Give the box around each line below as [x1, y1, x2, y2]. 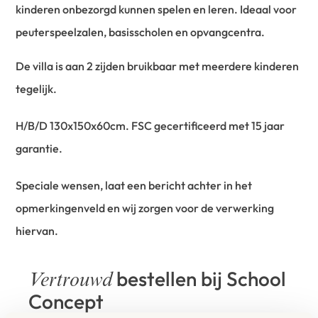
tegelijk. [16, 81, 57, 96]
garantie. [16, 141, 63, 155]
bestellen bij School [112, 265, 287, 291]
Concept [28, 288, 104, 314]
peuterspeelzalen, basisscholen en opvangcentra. [16, 24, 265, 39]
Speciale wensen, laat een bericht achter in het [16, 177, 253, 192]
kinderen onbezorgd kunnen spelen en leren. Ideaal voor [16, 1, 297, 16]
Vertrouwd [28, 271, 113, 292]
